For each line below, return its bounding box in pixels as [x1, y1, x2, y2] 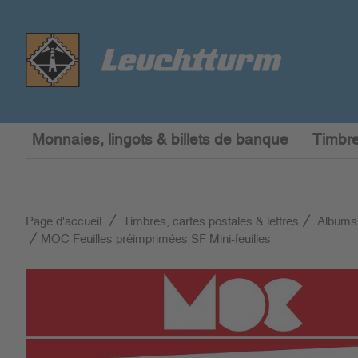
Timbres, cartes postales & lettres [123, 216, 299, 228]
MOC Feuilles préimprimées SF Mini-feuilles [41, 233, 271, 245]
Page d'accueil [26, 216, 101, 228]
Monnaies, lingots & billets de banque [32, 133, 289, 148]
